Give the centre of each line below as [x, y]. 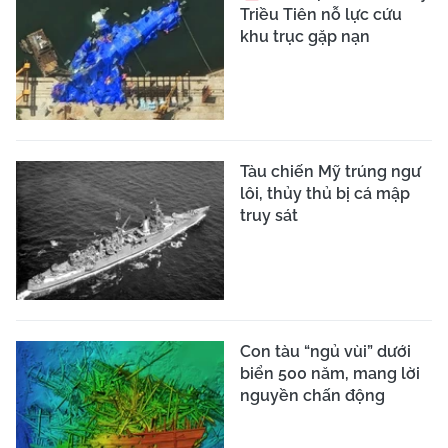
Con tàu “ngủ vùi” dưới [325, 351]
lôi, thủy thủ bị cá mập [325, 194]
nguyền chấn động [312, 395]
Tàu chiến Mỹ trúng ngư [330, 172]
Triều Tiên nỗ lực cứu [321, 14]
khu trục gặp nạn [305, 36]
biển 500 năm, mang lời [330, 373]
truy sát [269, 216]
